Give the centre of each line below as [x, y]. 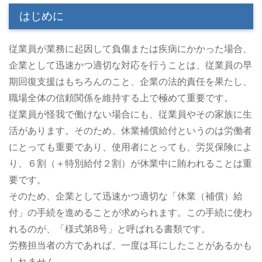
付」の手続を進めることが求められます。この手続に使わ [130, 213]
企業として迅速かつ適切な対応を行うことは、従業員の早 [130, 65]
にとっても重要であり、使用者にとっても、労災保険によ [130, 147]
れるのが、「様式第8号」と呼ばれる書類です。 [110, 229]
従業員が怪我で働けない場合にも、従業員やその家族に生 [130, 115]
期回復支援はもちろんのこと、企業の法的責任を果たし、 [130, 82]
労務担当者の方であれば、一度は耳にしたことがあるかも [130, 246]
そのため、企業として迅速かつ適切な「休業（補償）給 [126, 196]
